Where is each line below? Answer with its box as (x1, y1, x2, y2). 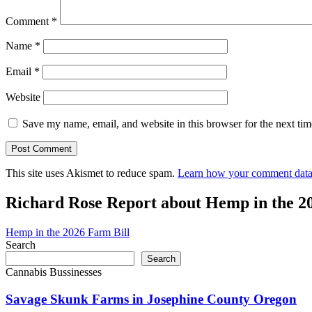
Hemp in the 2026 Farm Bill (6, 226, 130, 238)
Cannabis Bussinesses (6, 265, 102, 278)
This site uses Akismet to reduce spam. (6, 167, 178, 180)
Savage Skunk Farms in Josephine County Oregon (6, 291, 297, 306)
